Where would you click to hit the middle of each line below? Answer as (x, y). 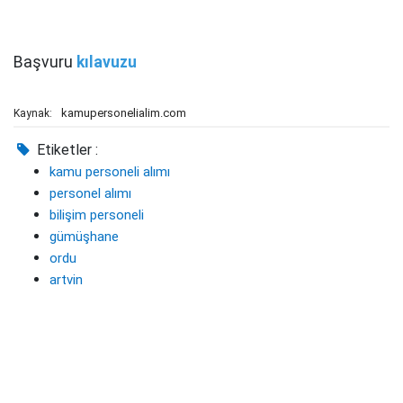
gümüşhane (84, 237)
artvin (66, 280)
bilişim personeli (97, 215)
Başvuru (45, 62)
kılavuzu (107, 62)
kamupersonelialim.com (124, 113)
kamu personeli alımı (110, 172)
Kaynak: (33, 113)
